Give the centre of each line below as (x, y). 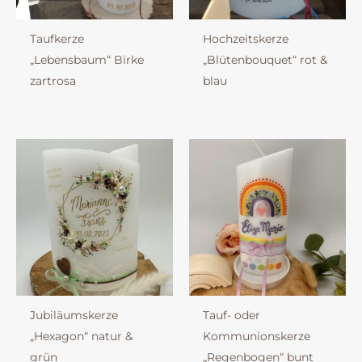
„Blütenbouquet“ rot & (265, 60)
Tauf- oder (231, 316)
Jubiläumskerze (74, 316)
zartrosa (53, 81)
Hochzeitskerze (245, 39)
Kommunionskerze (256, 337)
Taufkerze (57, 39)
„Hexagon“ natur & (81, 337)
